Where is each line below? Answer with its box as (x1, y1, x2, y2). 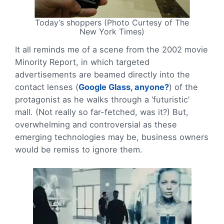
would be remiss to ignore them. (15, 144, 142, 154)
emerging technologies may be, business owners (15, 131, 208, 142)
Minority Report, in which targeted (15, 56, 149, 67)
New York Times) (79, 26, 144, 36)
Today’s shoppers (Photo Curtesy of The (35, 17, 189, 27)
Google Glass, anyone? (78, 81, 169, 92)
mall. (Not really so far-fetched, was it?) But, (15, 106, 188, 117)
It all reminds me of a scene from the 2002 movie (15, 44, 208, 54)
